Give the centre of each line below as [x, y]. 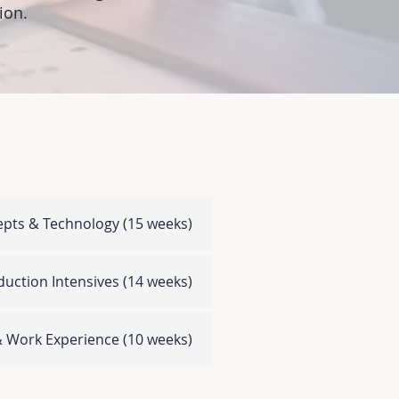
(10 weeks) [157, 339]
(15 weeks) [157, 224]
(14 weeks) [157, 281]
